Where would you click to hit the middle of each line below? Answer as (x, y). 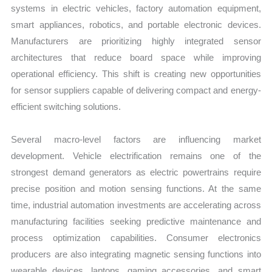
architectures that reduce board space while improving (136, 58)
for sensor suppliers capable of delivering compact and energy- (136, 90)
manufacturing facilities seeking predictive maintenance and (136, 221)
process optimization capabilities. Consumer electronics (136, 237)
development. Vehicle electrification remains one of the (136, 155)
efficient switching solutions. (66, 107)
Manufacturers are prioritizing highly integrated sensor (136, 41)
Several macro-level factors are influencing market (136, 139)
